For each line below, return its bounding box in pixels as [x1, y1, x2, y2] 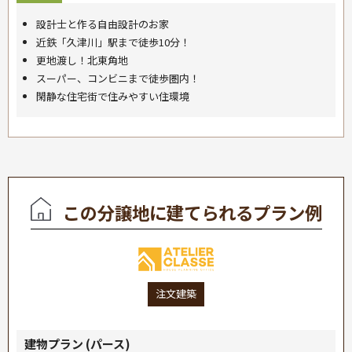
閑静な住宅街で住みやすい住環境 [36, 89, 189, 104]
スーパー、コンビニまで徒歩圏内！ [36, 71, 200, 86]
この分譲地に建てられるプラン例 [62, 200, 322, 225]
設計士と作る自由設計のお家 [36, 16, 169, 32]
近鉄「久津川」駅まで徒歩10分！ [36, 35, 190, 50]
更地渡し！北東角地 [36, 53, 128, 68]
